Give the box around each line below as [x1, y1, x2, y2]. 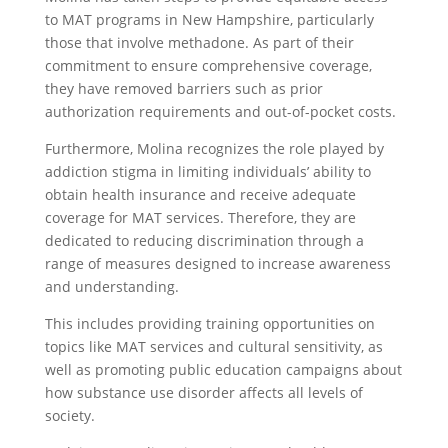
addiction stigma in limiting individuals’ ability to [44, 161, 371, 181]
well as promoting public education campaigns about [44, 359, 402, 379]
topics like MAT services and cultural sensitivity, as [44, 336, 383, 356]
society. [44, 405, 95, 425]
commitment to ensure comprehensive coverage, [44, 55, 372, 75]
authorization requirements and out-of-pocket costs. [44, 101, 396, 121]
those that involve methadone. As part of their [44, 32, 354, 52]
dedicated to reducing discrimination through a [44, 230, 364, 250]
